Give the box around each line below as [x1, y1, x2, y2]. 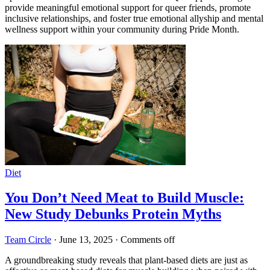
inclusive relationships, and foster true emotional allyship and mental [5, 13, 263, 24]
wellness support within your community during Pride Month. [5, 24, 239, 34]
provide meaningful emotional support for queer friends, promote [5, 2, 251, 13]
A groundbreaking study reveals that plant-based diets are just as [5, 255, 248, 266]
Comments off [121, 234, 175, 245]
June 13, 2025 [59, 234, 113, 245]
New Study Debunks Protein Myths [5, 206, 221, 222]
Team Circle [5, 234, 51, 245]
